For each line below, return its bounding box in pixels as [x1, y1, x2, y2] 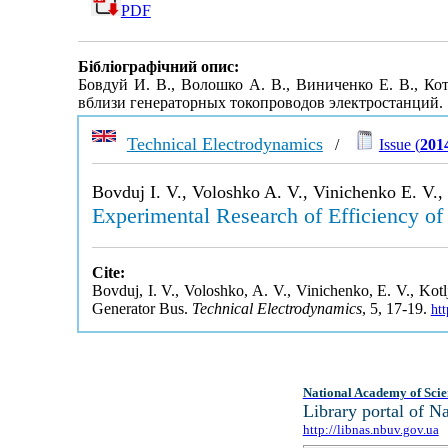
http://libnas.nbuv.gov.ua [302, 422, 439, 437]
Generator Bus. [91, 300, 192, 317]
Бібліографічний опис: [77, 58, 239, 76]
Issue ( [378, 136, 420, 153]
